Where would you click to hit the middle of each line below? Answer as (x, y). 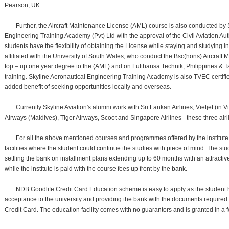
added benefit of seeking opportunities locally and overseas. (88, 87)
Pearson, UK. (23, 5)
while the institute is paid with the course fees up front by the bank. (96, 168)
